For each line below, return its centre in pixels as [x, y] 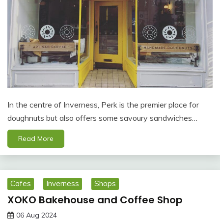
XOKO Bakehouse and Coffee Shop [95, 200]
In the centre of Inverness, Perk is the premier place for [103, 104]
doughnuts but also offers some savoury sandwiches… [102, 118]
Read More [36, 138]
